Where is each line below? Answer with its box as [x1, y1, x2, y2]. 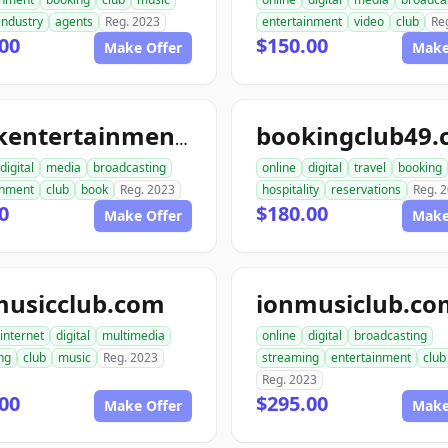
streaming [262, 349, 319, 366]
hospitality [262, 181, 319, 198]
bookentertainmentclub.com [175, 128, 188, 150]
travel [354, 159, 386, 176]
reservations [331, 181, 401, 198]
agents [55, 13, 93, 30]
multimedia [102, 327, 165, 344]
